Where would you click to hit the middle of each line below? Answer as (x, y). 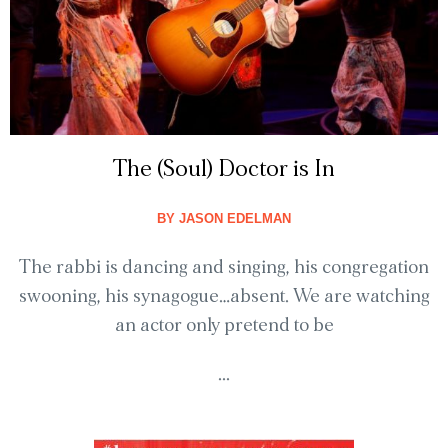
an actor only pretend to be (224, 326)
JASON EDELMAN (233, 219)
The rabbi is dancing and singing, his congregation (224, 268)
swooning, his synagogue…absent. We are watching (224, 297)
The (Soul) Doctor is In (224, 169)
